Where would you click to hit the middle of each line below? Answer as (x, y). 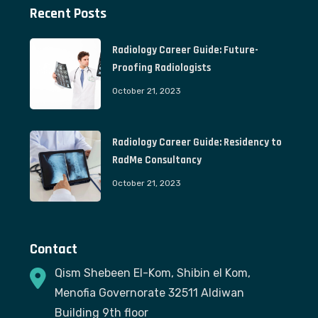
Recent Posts (68, 13)
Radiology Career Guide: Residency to (197, 142)
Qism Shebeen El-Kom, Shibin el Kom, (153, 273)
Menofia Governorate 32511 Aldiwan (150, 292)
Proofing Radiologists (162, 67)
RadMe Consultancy (157, 160)
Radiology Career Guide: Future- (186, 50)
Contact (54, 249)
